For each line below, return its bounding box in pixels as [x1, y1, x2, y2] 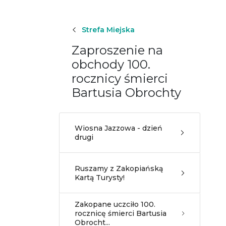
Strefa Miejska [82, 25, 135, 34]
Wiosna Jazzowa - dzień [75, 124, 162, 133]
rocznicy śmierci [72, 71, 168, 86]
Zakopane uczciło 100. [75, 200, 155, 209]
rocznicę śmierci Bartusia [75, 209, 166, 218]
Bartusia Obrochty [72, 85, 181, 100]
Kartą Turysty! [75, 173, 125, 182]
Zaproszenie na [72, 43, 163, 58]
